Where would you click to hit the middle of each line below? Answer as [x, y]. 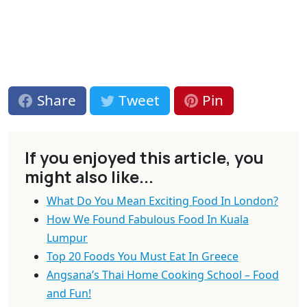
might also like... [89, 176]
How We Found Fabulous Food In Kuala [148, 219]
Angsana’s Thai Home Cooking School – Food [163, 274]
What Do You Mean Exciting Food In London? [162, 200]
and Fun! [69, 293]
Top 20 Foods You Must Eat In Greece [143, 256]
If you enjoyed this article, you [144, 157]
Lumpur [67, 237]
